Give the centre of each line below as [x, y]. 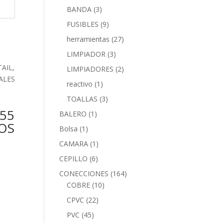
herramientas [88, 39]
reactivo [80, 84]
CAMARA [74, 144]
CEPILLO [74, 159]
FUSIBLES [83, 24]
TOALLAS [82, 99]
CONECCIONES [84, 173]
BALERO [73, 114]
